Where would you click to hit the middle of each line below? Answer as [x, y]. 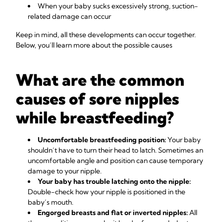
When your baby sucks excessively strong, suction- [118, 6]
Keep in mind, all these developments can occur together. [106, 35]
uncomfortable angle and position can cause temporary [115, 161]
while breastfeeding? [95, 117]
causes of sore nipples [97, 99]
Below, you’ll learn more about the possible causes [94, 45]
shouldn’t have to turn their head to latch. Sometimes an [115, 150]
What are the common [100, 80]
